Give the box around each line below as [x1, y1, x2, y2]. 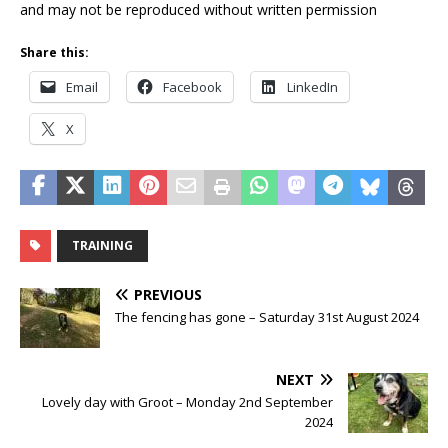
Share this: [20, 43, 89, 61]
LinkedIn [287, 77, 338, 96]
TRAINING [72, 236, 133, 254]
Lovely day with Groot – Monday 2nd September [42, 392, 333, 411]
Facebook [163, 77, 222, 96]
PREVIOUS [134, 284, 202, 304]
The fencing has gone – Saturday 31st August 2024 [115, 307, 419, 326]
